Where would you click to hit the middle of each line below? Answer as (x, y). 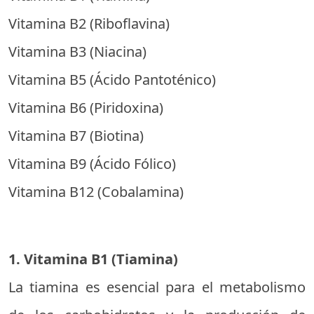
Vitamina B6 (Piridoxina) (86, 108)
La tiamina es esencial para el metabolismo (157, 287)
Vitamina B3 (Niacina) (77, 52)
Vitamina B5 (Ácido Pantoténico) (112, 80)
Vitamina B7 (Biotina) (76, 136)
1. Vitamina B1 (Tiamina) (93, 259)
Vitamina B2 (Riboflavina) (89, 23)
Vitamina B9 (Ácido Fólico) (92, 164)
